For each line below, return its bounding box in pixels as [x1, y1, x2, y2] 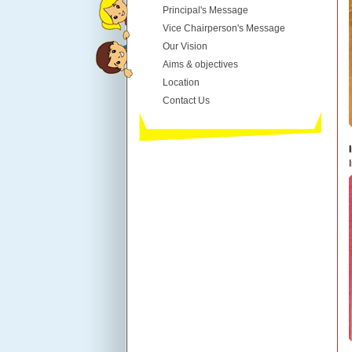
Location [163, 77, 200, 88]
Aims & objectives [163, 59, 238, 70]
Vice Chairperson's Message [163, 23, 285, 34]
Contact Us [163, 95, 210, 106]
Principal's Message [163, 5, 248, 16]
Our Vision [163, 41, 207, 52]
